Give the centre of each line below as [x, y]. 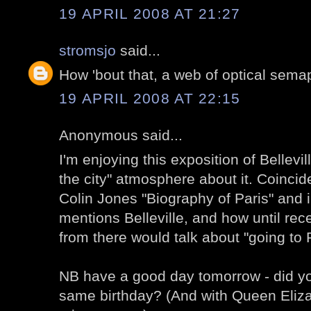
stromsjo [87, 51]
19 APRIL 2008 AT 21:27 [150, 14]
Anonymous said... [121, 135]
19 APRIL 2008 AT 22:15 [150, 99]
